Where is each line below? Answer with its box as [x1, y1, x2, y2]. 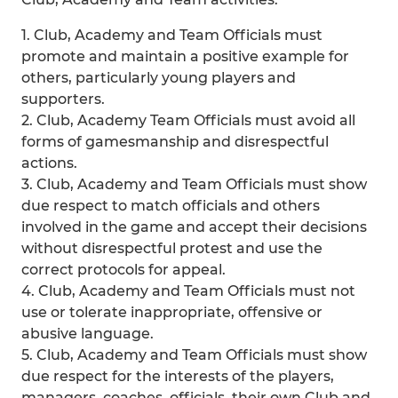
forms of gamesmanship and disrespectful [21, 133, 329, 150]
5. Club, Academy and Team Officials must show [21, 346, 367, 363]
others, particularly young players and [21, 69, 296, 86]
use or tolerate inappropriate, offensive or [21, 304, 322, 321]
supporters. [21, 91, 105, 107]
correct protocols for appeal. [21, 261, 226, 278]
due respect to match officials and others [21, 197, 320, 214]
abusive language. [21, 325, 154, 342]
